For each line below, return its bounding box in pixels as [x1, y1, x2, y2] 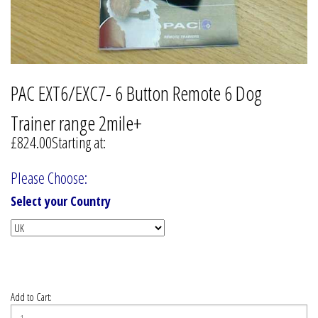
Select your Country [11, 192, 111, 210]
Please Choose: [11, 167, 87, 189]
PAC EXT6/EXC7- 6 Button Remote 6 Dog [11, 79, 262, 107]
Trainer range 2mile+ [11, 109, 142, 137]
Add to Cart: [11, 290, 52, 305]
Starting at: [52, 131, 106, 153]
